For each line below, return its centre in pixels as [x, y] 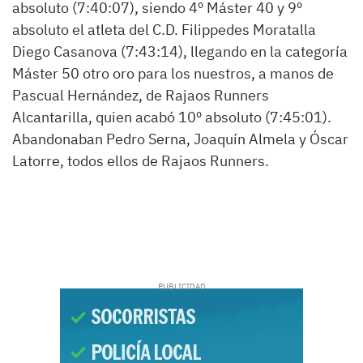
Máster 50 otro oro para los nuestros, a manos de [173, 73]
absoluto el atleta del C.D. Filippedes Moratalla [164, 30]
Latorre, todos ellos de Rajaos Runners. [141, 161]
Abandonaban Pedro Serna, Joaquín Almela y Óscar [180, 139]
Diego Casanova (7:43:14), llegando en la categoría [180, 51]
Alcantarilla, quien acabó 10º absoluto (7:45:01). [172, 117]
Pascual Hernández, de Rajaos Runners [141, 95]
